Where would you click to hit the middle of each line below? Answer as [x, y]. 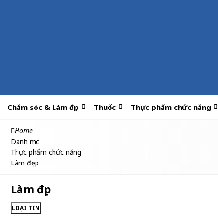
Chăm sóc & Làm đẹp [43, 107]
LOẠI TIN [26, 208]
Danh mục [25, 141]
